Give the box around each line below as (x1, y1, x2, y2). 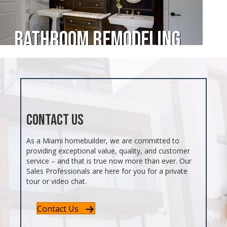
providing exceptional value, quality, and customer (26, 145, 191, 156)
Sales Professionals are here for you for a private (26, 166, 188, 176)
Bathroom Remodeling (14, 26, 180, 55)
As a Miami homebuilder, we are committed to (26, 135, 180, 145)
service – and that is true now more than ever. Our (26, 156, 192, 166)
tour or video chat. (26, 176, 87, 186)
